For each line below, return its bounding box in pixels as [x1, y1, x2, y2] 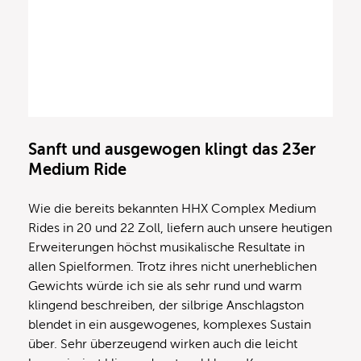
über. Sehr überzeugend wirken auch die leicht [28, 337, 297, 352]
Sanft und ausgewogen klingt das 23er [28, 140, 316, 160]
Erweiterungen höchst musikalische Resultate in [28, 240, 305, 255]
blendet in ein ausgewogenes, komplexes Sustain [28, 317, 311, 333]
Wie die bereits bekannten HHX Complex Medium [28, 201, 317, 217]
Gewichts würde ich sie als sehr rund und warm [28, 279, 302, 294]
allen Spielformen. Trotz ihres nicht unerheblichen [28, 259, 317, 275]
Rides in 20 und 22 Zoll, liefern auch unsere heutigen [28, 221, 332, 236]
